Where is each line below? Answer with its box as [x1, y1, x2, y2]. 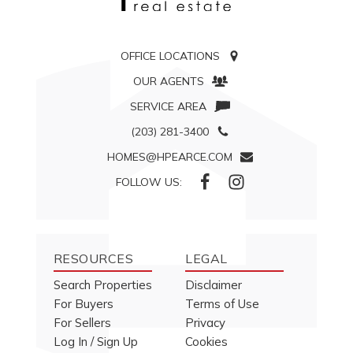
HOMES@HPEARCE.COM [107, 150, 233, 165]
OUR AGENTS [132, 74, 204, 89]
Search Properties [53, 277, 152, 293]
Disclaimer [185, 277, 243, 293]
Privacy [185, 315, 226, 331]
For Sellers [53, 315, 111, 331]
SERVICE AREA [130, 99, 207, 114]
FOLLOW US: [115, 175, 182, 190]
